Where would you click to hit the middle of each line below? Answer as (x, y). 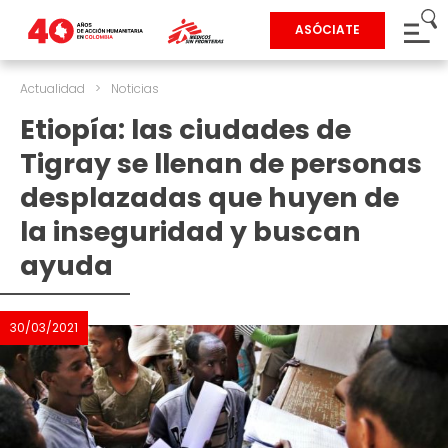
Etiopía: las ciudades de (185, 129)
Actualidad (52, 88)
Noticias (135, 88)
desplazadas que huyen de (209, 197)
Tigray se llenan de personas (221, 163)
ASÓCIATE (327, 29)
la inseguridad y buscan (190, 231)
